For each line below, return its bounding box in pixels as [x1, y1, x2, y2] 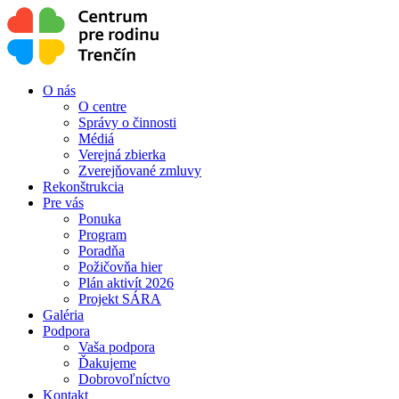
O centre [78, 99, 126, 114]
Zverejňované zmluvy [78, 163, 201, 178]
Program [78, 227, 126, 242]
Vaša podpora [78, 339, 155, 354]
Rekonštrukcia [43, 179, 124, 194]
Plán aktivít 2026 [78, 275, 174, 290]
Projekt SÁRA [78, 291, 161, 306]
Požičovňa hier [78, 259, 162, 274]
